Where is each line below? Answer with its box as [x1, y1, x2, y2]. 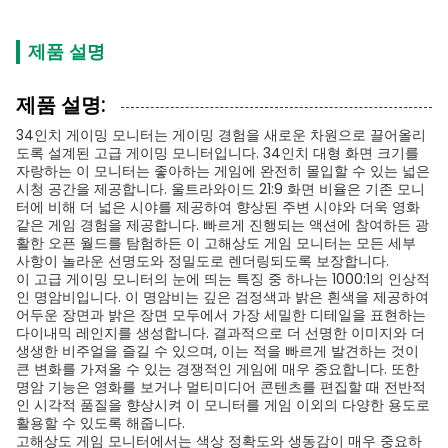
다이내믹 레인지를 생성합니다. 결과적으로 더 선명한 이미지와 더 [16, 323, 425, 343]
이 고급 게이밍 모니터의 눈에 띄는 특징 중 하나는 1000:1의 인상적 [16, 269, 430, 289]
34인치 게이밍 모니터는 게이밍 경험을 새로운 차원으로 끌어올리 [16, 125, 426, 145]
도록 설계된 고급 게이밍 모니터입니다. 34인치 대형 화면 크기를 [16, 143, 419, 163]
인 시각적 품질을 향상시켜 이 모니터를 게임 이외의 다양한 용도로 [16, 395, 430, 415]
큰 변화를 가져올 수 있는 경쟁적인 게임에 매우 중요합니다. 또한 [16, 359, 419, 379]
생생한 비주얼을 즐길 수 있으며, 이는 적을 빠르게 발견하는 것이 [16, 341, 419, 361]
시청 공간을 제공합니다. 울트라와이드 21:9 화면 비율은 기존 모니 [16, 179, 425, 199]
